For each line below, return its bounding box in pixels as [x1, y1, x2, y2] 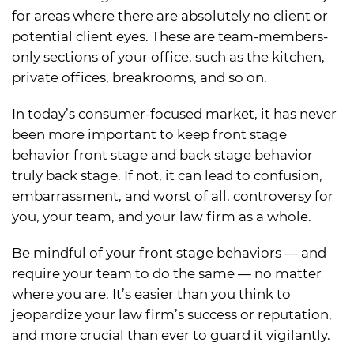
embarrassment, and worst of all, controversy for [12, 188, 333, 205]
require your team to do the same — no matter [12, 265, 322, 282]
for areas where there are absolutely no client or [12, 8, 328, 24]
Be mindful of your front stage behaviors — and [12, 245, 326, 262]
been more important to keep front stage [12, 126, 287, 143]
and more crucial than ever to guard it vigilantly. [12, 327, 330, 344]
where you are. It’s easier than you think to [12, 286, 291, 303]
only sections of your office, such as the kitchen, [12, 49, 325, 66]
